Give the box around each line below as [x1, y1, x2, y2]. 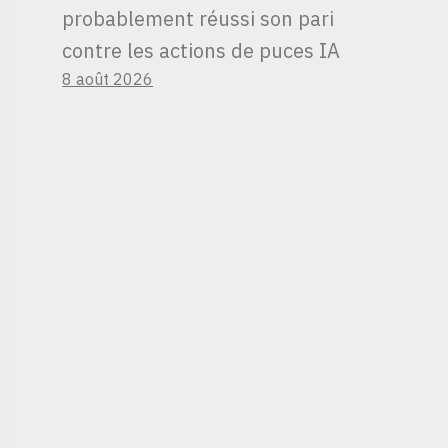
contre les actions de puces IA [62, 36, 341, 64]
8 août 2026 [62, 68, 154, 89]
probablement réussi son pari [62, 4, 335, 32]
